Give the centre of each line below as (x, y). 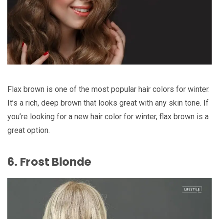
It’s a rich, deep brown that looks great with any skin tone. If (108, 103)
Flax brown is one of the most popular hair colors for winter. (109, 89)
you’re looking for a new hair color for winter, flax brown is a (108, 117)
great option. (29, 131)
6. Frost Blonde (49, 162)
